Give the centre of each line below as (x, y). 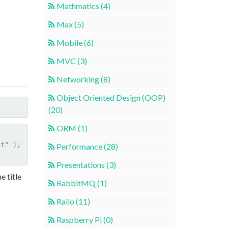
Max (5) (70, 24)
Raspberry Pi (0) (84, 219)
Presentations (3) (86, 164)
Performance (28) (87, 146)
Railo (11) (73, 201)
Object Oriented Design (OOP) (111, 97)
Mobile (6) (75, 42)
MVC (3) (72, 61)
